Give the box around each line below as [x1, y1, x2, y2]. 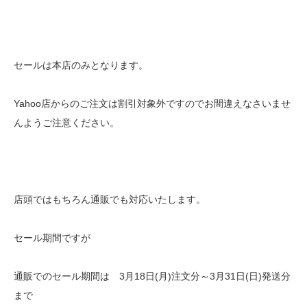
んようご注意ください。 [14, 116, 119, 128]
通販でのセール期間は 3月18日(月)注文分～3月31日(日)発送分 [14, 270, 291, 282]
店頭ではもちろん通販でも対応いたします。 [14, 193, 206, 205]
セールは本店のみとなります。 [14, 59, 148, 71]
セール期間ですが [14, 232, 90, 243]
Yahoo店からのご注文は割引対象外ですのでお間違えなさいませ [14, 97, 291, 109]
